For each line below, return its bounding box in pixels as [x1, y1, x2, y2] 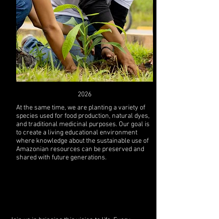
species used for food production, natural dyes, [16, 112, 150, 120]
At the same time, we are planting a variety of [16, 104, 145, 112]
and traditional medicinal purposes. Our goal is [16, 120, 150, 129]
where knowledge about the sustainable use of [16, 137, 149, 145]
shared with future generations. [16, 153, 107, 162]
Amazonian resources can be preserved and [16, 145, 144, 153]
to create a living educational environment [16, 129, 137, 137]
